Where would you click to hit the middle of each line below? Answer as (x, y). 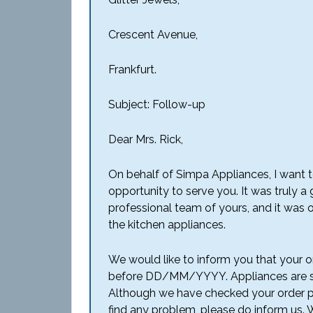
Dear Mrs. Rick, (146, 139)
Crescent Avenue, (153, 35)
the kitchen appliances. (167, 225)
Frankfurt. (132, 70)
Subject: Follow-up (157, 104)
